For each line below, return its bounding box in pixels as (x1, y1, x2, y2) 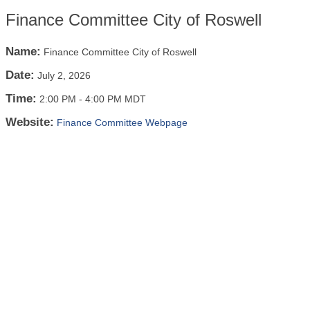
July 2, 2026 (37, 70, 91, 81)
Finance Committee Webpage (57, 117, 188, 128)
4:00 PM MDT (85, 93, 146, 104)
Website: (6, 116, 54, 129)
